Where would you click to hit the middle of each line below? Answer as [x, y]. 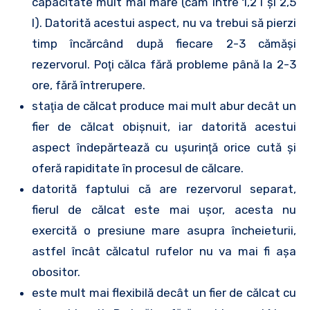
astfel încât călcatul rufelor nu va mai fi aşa [164, 251]
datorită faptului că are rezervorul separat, [164, 189]
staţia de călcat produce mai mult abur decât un [164, 106]
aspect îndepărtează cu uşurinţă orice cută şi [164, 147]
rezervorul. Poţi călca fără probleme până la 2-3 [164, 64]
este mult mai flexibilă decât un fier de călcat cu [164, 293]
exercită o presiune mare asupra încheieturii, [164, 230]
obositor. [56, 272]
